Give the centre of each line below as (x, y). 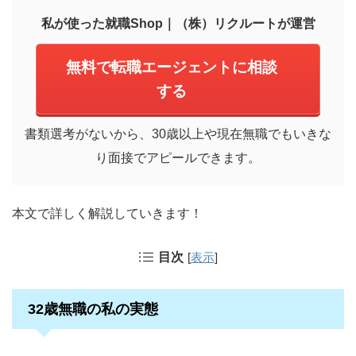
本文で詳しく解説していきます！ (107, 214)
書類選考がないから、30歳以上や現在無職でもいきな (178, 134)
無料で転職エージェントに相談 (171, 67)
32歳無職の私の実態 (93, 310)
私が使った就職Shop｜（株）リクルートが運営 (178, 24)
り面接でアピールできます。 (178, 158)
